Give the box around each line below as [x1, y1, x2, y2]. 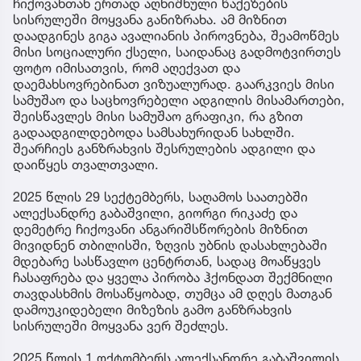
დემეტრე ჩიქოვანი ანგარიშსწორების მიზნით [13, 220, 308, 237]
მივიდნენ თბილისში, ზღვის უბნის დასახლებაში [13, 236, 327, 253]
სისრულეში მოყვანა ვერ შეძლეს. [13, 317, 229, 334]
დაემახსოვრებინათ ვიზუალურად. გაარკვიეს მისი [13, 75, 334, 92]
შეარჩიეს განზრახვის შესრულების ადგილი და [13, 139, 315, 156]
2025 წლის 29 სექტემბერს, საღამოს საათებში [13, 188, 308, 205]
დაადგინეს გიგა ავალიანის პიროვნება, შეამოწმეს [13, 27, 339, 44]
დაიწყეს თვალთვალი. [13, 156, 163, 172]
